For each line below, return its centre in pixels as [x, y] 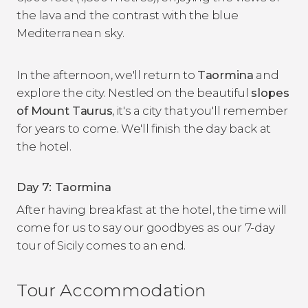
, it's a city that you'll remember [200, 110]
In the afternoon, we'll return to [107, 75]
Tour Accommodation [111, 290]
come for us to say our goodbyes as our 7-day [146, 227]
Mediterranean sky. [70, 33]
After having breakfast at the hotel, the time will [152, 209]
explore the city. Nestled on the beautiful [134, 92]
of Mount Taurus [65, 110]
